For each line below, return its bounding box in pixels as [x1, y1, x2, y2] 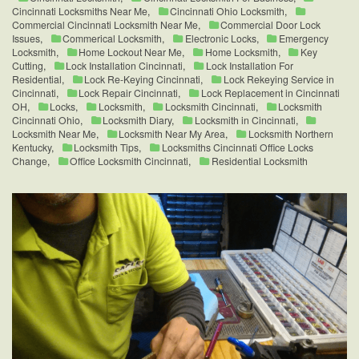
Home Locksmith [204, 45, 278, 59]
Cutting [12, 58, 43, 73]
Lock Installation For [205, 58, 293, 73]
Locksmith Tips [74, 140, 139, 155]
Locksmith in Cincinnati [194, 113, 296, 127]
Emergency [279, 31, 329, 46]
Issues [12, 31, 40, 46]
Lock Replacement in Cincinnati [200, 86, 340, 100]
